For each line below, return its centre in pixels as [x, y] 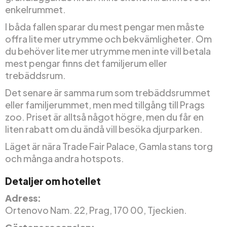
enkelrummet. [35, 9]
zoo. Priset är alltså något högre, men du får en [104, 117]
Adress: [23, 198]
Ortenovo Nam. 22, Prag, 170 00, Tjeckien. [96, 210]
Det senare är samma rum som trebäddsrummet [108, 92]
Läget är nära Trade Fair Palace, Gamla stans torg [109, 146]
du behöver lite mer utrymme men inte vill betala [108, 51]
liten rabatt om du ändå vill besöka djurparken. [104, 129]
